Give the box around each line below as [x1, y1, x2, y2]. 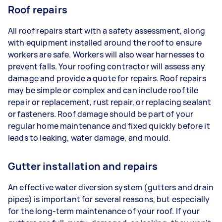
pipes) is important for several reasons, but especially [8, 194, 210, 205]
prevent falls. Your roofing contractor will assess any [8, 61, 206, 72]
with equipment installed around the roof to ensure [8, 37, 202, 48]
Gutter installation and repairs [8, 160, 158, 173]
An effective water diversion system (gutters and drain [8, 182, 214, 193]
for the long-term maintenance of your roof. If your [8, 206, 200, 217]
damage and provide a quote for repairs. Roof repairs [8, 73, 206, 84]
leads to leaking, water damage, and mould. [8, 132, 171, 143]
